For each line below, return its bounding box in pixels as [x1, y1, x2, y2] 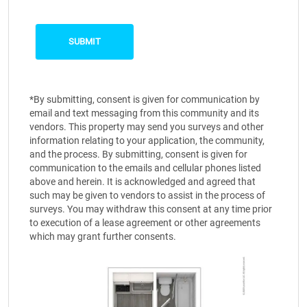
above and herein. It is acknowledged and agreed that [29, 176, 256, 188]
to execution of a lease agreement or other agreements [29, 217, 260, 229]
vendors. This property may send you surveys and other [29, 121, 264, 133]
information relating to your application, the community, [29, 135, 265, 147]
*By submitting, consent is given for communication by [29, 94, 260, 106]
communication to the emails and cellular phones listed [29, 162, 261, 174]
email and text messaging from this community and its [29, 108, 259, 119]
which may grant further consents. [29, 231, 176, 243]
